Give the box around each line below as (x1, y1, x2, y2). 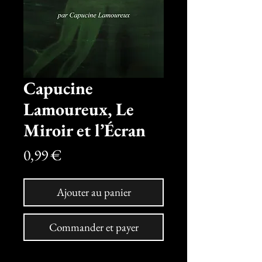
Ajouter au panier (56, 185, 131, 200)
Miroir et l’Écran (23, 119, 146, 142)
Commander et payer (49, 220, 139, 235)
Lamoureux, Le (23, 98, 134, 121)
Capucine (23, 77, 93, 100)
